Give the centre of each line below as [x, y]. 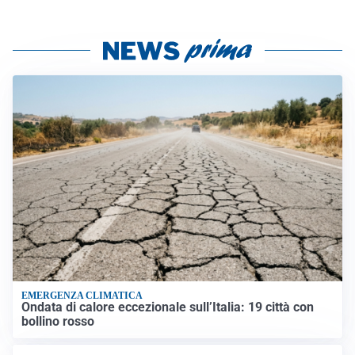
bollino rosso [58, 322]
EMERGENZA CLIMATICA [82, 296]
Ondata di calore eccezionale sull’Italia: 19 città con [168, 307]
